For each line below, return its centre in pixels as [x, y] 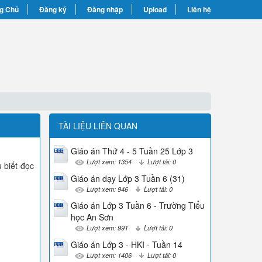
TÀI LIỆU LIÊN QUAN [98, 126]
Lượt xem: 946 [107, 189]
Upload [155, 9]
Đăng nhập [105, 9]
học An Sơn [92, 217]
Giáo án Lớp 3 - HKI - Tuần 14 [126, 244]
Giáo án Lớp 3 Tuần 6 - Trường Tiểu [137, 206]
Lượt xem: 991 [107, 228]
